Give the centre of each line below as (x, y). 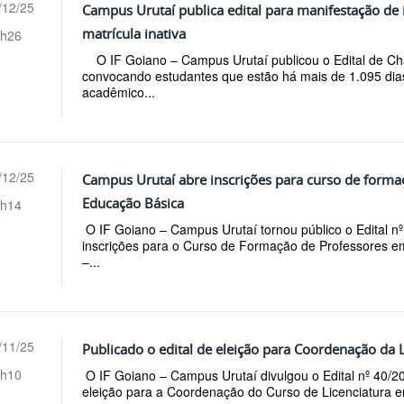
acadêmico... (119, 92)
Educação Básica (133, 203)
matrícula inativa (134, 34)
